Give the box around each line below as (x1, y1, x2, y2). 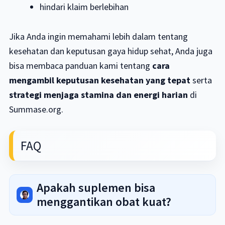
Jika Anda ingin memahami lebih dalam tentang (9, 31, 188, 43)
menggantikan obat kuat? (36, 194, 171, 210)
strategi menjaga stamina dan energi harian (9, 89, 188, 101)
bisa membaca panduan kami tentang (9, 60, 152, 72)
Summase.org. (9, 103, 63, 116)
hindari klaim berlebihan (40, 1, 129, 13)
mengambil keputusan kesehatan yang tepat (9, 74, 190, 86)
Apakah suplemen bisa (36, 180, 155, 196)
